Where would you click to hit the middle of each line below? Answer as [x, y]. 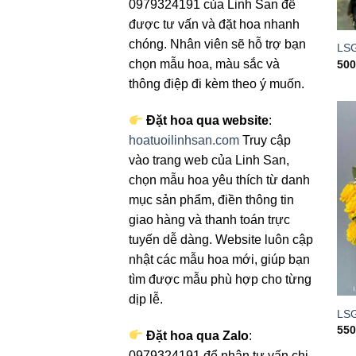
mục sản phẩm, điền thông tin [211, 200]
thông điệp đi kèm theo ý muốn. [217, 84]
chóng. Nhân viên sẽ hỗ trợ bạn [217, 44]
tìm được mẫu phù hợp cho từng [220, 280]
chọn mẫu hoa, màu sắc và [204, 64]
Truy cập [265, 141]
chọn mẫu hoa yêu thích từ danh [219, 180]
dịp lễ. [146, 300]
